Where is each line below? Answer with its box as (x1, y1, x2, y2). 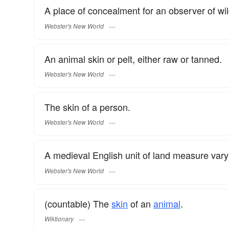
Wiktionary (44, 214, 74, 223)
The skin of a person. (44, 100, 130, 113)
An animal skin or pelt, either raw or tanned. (44, 52, 222, 65)
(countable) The (44, 196, 111, 210)
